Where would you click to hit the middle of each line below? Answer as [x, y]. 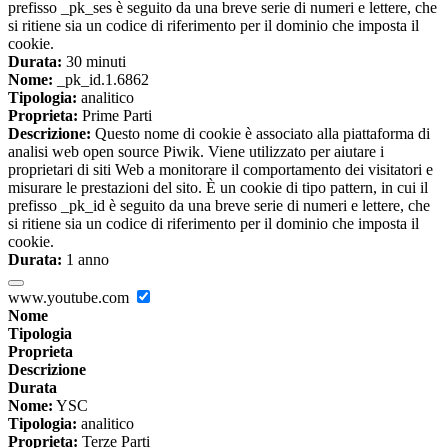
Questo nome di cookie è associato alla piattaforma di [260, 134]
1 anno [85, 260]
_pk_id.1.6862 [101, 80]
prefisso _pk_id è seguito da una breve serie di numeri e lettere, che [219, 206]
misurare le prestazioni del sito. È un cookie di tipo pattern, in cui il [218, 188]
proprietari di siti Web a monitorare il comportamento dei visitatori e [220, 170]
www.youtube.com [70, 298]
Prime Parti [115, 116]
